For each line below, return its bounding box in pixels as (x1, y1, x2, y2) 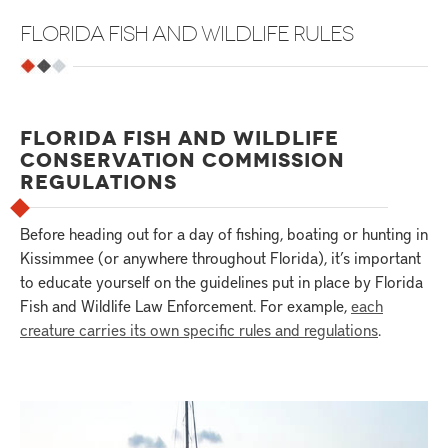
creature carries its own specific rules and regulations (20, 318, 378, 340)
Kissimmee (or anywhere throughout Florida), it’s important (20, 246, 421, 268)
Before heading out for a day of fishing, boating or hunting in (20, 222, 428, 244)
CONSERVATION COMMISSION (20, 147, 345, 173)
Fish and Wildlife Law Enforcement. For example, (20, 294, 351, 316)
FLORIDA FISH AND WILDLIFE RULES (20, 22, 353, 46)
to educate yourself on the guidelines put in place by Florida (20, 270, 423, 292)
